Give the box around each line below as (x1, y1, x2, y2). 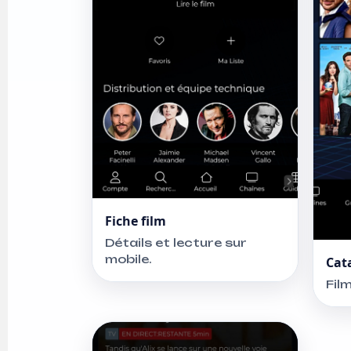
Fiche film (105, 212, 166, 230)
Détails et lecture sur (105, 235, 247, 249)
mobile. (105, 251, 152, 266)
